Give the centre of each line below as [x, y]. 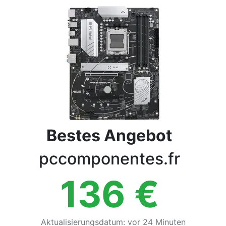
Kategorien [33, 23]
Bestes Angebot [109, 135]
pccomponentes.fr [109, 159]
